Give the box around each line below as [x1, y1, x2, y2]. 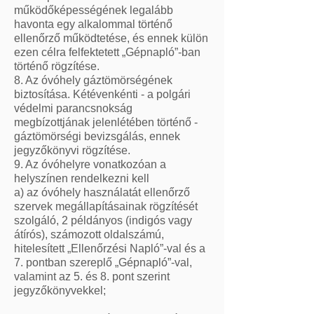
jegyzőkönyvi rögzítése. [14, 144, 130, 156]
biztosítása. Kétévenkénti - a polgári [14, 88, 191, 100]
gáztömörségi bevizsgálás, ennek [14, 130, 180, 142]
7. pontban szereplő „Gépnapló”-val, [14, 257, 192, 268]
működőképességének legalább [14, 4, 173, 16]
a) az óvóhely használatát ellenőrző [14, 186, 190, 198]
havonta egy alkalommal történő [14, 18, 172, 30]
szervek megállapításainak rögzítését [14, 200, 198, 212]
